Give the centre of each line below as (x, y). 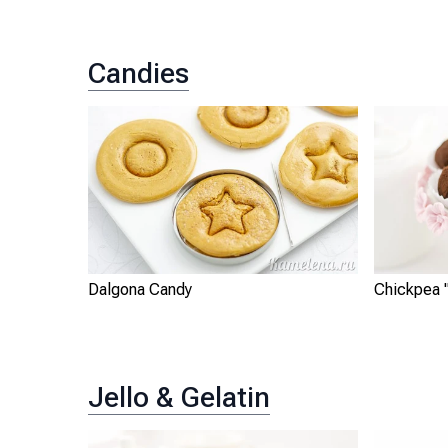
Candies (138, 73)
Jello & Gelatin (179, 398)
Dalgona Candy (140, 290)
